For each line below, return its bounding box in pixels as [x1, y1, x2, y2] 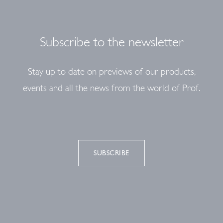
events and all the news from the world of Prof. [23, 83, 200, 94]
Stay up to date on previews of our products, [27, 66, 196, 77]
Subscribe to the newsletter [39, 34, 184, 50]
